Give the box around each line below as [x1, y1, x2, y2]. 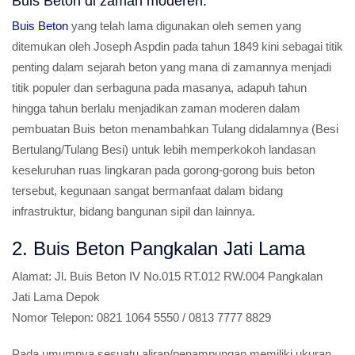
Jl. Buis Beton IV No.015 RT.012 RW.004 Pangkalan [52, 269, 323, 283]
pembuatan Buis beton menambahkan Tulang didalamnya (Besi [12, 122, 338, 136]
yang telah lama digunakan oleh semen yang [68, 19, 301, 32]
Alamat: [12, 269, 52, 283]
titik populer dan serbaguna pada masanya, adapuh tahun [12, 81, 307, 94]
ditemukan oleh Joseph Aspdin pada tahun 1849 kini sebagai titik [12, 40, 343, 53]
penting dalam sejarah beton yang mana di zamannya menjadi [12, 60, 331, 74]
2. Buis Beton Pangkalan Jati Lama [12, 238, 305, 259]
